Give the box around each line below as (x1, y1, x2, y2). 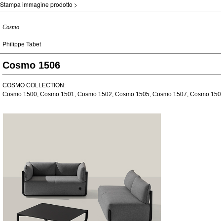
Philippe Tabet (2, 41, 41, 48)
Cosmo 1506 (2, 60, 60, 71)
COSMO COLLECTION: (2, 82, 66, 89)
